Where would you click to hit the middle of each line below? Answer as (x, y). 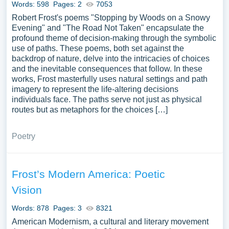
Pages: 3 (67, 208)
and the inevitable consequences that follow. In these (107, 69)
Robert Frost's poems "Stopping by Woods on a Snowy (111, 18)
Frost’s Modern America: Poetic (88, 174)
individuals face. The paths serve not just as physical (107, 99)
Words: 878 (30, 208)
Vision (27, 190)
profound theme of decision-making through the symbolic (114, 38)
